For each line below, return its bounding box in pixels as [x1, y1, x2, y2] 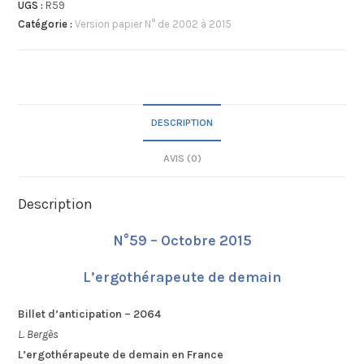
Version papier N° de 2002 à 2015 [75, 17, 232, 30]
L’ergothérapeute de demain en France [18, 347, 224, 362]
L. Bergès [18, 327, 59, 341]
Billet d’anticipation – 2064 [18, 306, 162, 321]
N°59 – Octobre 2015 [112, 231, 252, 249]
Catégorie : [18, 17, 76, 30]
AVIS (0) [162, 151, 201, 164]
